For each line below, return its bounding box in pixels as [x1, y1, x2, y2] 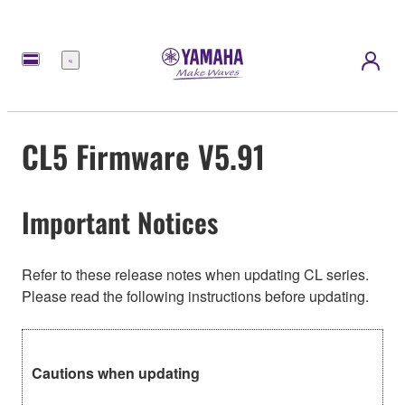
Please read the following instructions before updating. [22, 286, 369, 307]
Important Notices [22, 201, 218, 242]
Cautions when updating [32, 363, 200, 384]
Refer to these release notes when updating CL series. [22, 264, 369, 286]
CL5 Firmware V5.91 [22, 132, 265, 179]
